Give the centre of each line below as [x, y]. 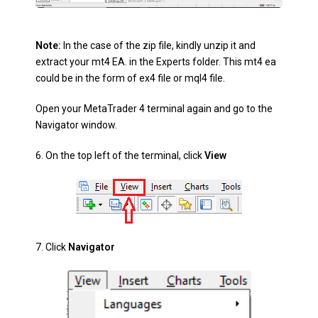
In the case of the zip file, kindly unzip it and [158, 45]
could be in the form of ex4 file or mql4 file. [130, 78]
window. [99, 125]
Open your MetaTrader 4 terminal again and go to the [154, 108]
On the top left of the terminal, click [125, 155]
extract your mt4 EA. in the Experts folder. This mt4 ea [156, 61]
